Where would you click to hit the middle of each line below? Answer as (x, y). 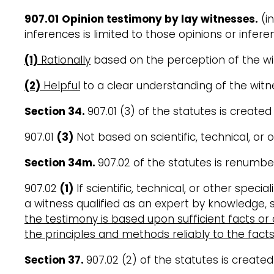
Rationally (66, 60)
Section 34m (58, 162)
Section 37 (53, 260)
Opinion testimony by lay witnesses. (160, 19)
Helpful (62, 85)
